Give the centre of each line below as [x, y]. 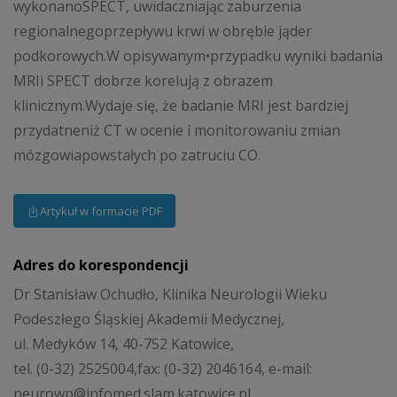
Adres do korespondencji [101, 265]
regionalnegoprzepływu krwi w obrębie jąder [163, 31]
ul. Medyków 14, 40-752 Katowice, [124, 344]
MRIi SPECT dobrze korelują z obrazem [143, 81]
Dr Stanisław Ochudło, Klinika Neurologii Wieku [170, 295]
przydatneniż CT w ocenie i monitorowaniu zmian [177, 131]
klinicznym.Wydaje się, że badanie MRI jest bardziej [181, 106]
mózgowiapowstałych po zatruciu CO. [137, 156]
